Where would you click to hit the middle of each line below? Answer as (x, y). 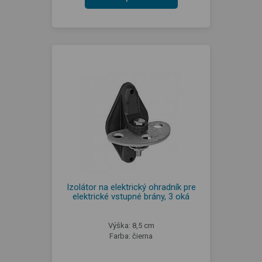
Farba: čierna (131, 236)
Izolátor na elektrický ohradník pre (131, 187)
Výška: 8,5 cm (131, 225)
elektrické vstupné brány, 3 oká (131, 196)
